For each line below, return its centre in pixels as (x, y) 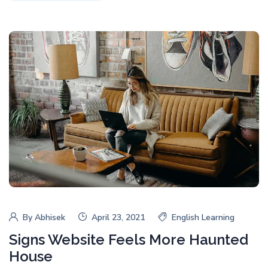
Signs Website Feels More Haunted (129, 239)
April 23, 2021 (118, 217)
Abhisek (50, 217)
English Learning (203, 217)
